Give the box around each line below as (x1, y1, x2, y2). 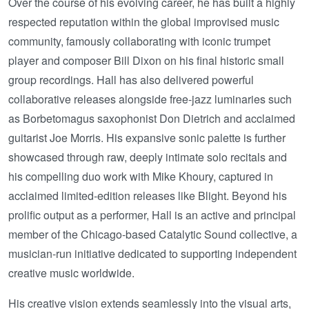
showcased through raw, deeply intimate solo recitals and (8, 148, 287, 165)
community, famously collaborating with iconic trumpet (8, 32, 270, 49)
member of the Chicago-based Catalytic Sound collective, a (8, 226, 297, 242)
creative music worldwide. (8, 264, 134, 281)
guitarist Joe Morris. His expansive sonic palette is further (8, 129, 286, 146)
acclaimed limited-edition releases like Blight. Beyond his (8, 187, 287, 203)
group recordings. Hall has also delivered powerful (8, 71, 254, 88)
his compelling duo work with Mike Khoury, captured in (8, 168, 273, 184)
